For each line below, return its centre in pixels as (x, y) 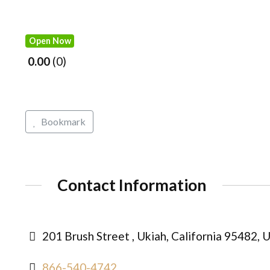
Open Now (50, 41)
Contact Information (132, 185)
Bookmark (63, 121)
